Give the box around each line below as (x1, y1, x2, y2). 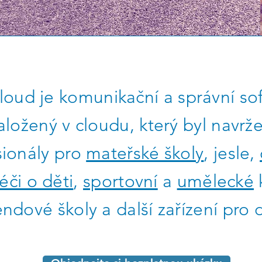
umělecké (177, 171, 254, 192)
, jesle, (204, 143, 260, 164)
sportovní (83, 171, 158, 192)
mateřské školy (86, 143, 204, 164)
